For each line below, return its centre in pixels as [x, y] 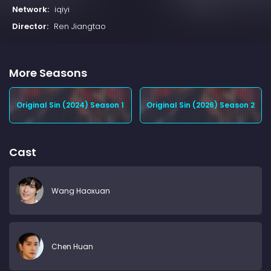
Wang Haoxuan [81, 191]
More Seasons [48, 73]
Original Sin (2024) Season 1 [70, 105]
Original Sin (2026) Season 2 [201, 105]
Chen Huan [72, 246]
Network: [31, 10]
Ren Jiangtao [80, 27]
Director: [30, 27]
